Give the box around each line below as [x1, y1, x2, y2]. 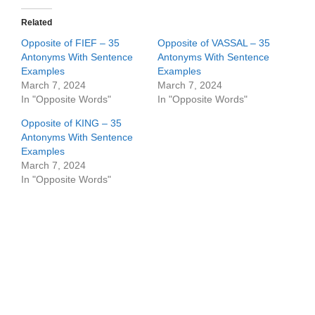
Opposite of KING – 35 [21, 117, 122, 129]
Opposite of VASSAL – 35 [157, 37, 270, 49]
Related [21, 18, 52, 27]
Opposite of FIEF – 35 [21, 37, 120, 49]
